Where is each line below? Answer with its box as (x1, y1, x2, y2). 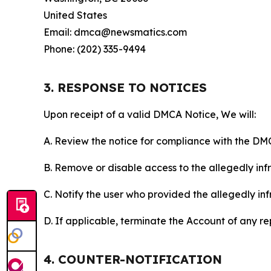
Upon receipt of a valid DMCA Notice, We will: (44, 108, 256, 121)
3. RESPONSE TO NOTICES (44, 80, 207, 96)
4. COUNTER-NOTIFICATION (44, 252, 222, 267)
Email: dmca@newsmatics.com (44, 26, 187, 39)
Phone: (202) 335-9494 (44, 43, 146, 56)
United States (44, 9, 107, 22)
